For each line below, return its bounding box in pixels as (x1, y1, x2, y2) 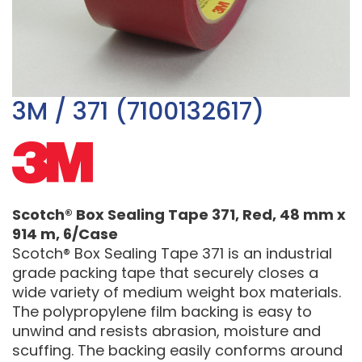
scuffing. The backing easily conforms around (12, 340, 343, 360)
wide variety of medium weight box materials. (12, 282, 341, 302)
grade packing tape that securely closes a (12, 263, 318, 283)
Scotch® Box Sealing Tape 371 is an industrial (12, 243, 332, 263)
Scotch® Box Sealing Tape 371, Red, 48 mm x (12, 204, 346, 225)
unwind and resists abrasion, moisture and (12, 321, 321, 341)
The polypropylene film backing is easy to (12, 301, 312, 322)
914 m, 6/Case (12, 224, 118, 244)
